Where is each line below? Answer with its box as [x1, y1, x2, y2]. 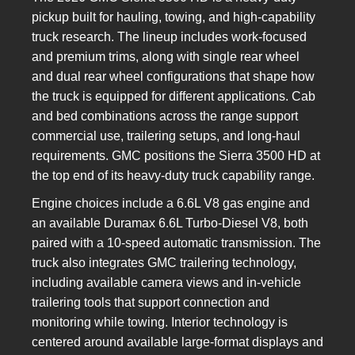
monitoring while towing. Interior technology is [32, 315, 288, 330]
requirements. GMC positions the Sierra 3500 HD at [32, 149, 320, 163]
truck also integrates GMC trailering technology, [32, 256, 296, 270]
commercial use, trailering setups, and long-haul [32, 129, 300, 143]
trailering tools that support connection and [32, 296, 269, 310]
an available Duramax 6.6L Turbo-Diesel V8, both [32, 216, 308, 231]
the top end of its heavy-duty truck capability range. [32, 169, 315, 183]
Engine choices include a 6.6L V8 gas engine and [32, 197, 310, 211]
